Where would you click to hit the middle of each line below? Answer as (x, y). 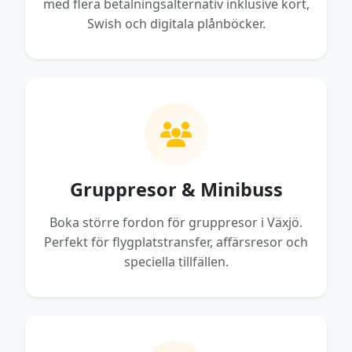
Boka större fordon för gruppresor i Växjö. (176, 222)
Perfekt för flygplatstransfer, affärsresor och (176, 242)
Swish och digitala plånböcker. (176, 23)
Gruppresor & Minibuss (176, 189)
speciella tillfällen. (176, 261)
